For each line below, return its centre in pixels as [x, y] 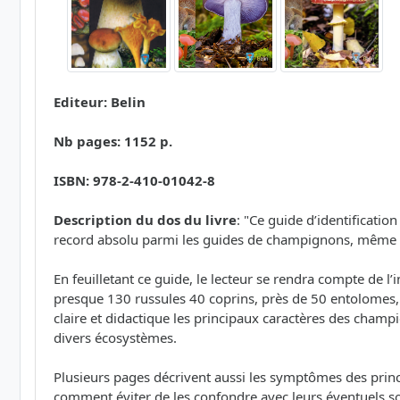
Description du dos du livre [145, 220]
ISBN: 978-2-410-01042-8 [134, 181]
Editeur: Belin [100, 102]
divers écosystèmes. [115, 338]
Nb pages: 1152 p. [113, 142]
